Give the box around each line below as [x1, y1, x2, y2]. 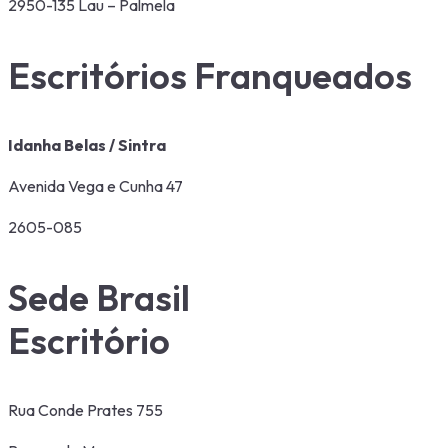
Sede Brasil [8, 274, 190, 320]
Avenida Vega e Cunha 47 [8, 175, 183, 196]
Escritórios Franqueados [8, 52, 412, 98]
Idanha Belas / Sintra [8, 134, 166, 155]
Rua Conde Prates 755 [8, 399, 163, 420]
